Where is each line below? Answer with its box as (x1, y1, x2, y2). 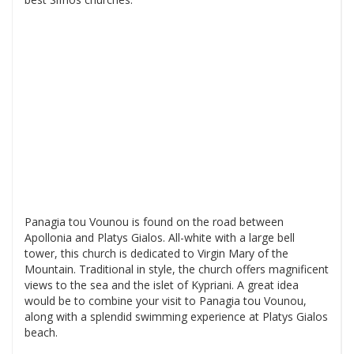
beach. (24, 324, 58, 340)
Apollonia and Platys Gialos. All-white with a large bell (24, 229, 295, 245)
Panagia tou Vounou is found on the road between (24, 213, 284, 229)
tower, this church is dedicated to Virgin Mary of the (24, 245, 288, 261)
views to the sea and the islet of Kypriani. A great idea (24, 277, 299, 292)
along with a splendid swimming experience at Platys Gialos (24, 308, 328, 324)
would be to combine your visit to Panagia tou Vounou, (24, 292, 307, 308)
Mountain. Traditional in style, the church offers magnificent (24, 261, 329, 277)
